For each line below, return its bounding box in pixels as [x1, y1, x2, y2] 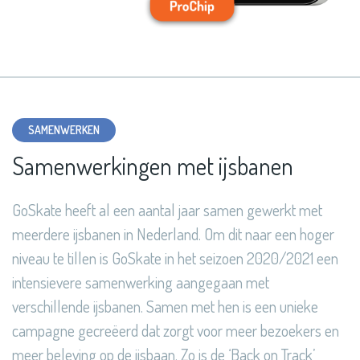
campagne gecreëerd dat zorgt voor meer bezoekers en [12, 320, 339, 342]
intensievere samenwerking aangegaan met [12, 272, 269, 293]
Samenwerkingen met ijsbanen [12, 150, 293, 182]
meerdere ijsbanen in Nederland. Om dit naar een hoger [12, 223, 334, 245]
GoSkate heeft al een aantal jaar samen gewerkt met [12, 199, 322, 221]
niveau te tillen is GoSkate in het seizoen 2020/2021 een [12, 247, 338, 269]
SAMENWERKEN [28, 123, 100, 137]
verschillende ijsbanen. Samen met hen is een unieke [12, 296, 318, 317]
